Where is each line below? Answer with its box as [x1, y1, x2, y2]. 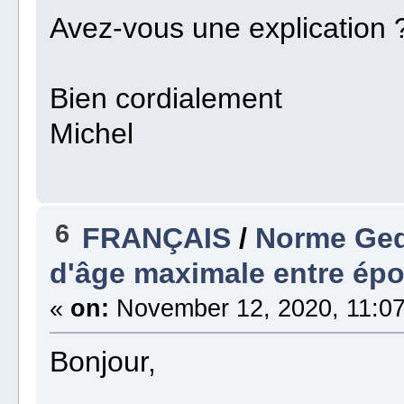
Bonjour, [50, 345, 157, 379]
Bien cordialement [50, 82, 283, 115]
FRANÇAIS [82, 222, 232, 255]
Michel [50, 117, 134, 151]
